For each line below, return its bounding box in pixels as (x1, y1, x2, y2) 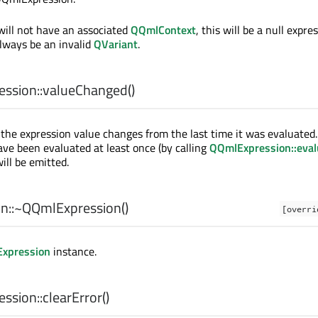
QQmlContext (131, 21, 196, 38)
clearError (43, 286, 102, 308)
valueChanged (43, 79, 128, 101)
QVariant (94, 35, 138, 53)
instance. (50, 243, 97, 260)
